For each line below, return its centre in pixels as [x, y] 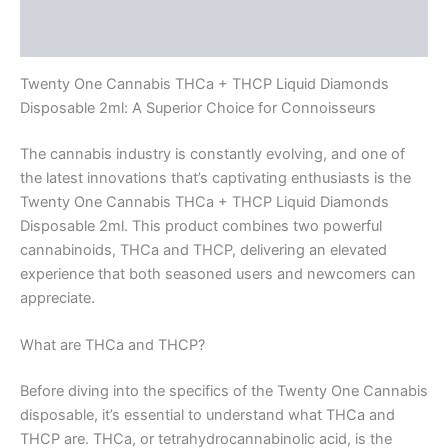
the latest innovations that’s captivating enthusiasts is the [215, 177]
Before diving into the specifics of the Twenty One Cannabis [224, 390]
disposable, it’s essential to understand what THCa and [207, 414]
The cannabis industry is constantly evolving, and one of [212, 153]
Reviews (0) [63, 37]
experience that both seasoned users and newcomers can [218, 273]
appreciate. [57, 297]
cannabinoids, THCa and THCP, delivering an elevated [203, 249]
